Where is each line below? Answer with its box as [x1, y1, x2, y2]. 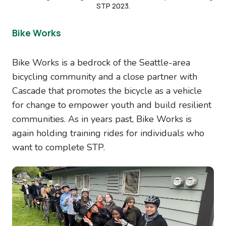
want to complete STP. [12, 141, 105, 153]
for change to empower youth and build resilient [12, 98, 211, 111]
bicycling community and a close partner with [12, 70, 197, 83]
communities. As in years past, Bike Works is [12, 112, 192, 125]
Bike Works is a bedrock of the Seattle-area [12, 56, 190, 69]
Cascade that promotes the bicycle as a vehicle [12, 84, 202, 97]
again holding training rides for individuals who [12, 127, 204, 139]
